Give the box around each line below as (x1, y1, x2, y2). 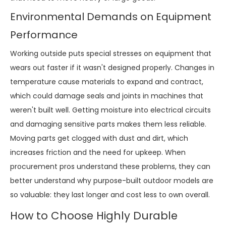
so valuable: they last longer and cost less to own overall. (10, 189, 210, 200)
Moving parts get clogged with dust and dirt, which (10, 133, 188, 143)
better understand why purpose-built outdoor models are (10, 175, 213, 186)
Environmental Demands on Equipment (10, 9, 211, 24)
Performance (10, 27, 78, 42)
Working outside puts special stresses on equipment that (10, 48, 211, 59)
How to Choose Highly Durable (10, 208, 178, 223)
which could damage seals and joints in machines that (10, 90, 203, 101)
